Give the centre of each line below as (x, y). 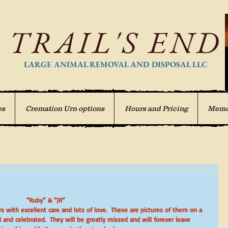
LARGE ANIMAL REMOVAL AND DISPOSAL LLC (115, 64)
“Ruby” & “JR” (46, 200)
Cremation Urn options (65, 108)
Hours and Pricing (156, 108)
